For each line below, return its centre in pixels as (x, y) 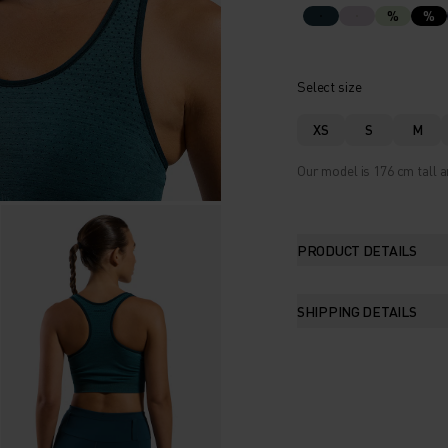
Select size (329, 85)
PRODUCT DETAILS (357, 249)
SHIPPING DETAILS (357, 310)
